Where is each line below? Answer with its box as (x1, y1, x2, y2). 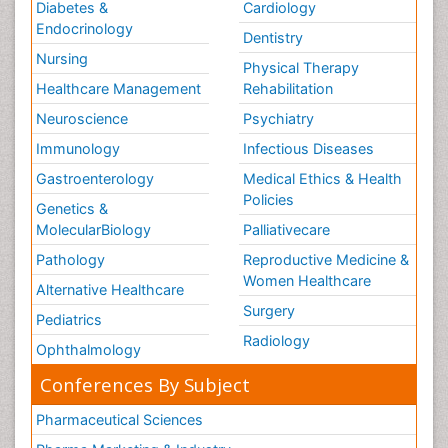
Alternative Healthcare (36, 280, 184, 298)
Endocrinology (36, 19, 133, 37)
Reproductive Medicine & (243, 250, 409, 268)
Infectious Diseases (243, 139, 374, 157)
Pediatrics (36, 310, 102, 328)
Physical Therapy (243, 58, 359, 76)
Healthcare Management (36, 79, 201, 97)
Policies (243, 190, 294, 208)
